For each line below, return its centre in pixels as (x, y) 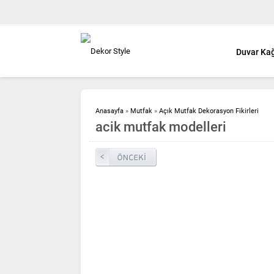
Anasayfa (109, 111)
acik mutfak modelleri (161, 127)
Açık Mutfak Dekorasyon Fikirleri (209, 111)
